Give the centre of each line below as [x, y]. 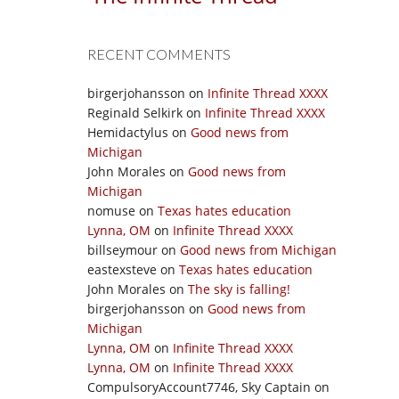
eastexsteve [122, 269]
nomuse [111, 211]
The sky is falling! [239, 289]
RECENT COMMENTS [159, 54]
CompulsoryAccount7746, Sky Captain [199, 387]
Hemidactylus [128, 132]
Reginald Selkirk [135, 113]
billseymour [122, 250]
